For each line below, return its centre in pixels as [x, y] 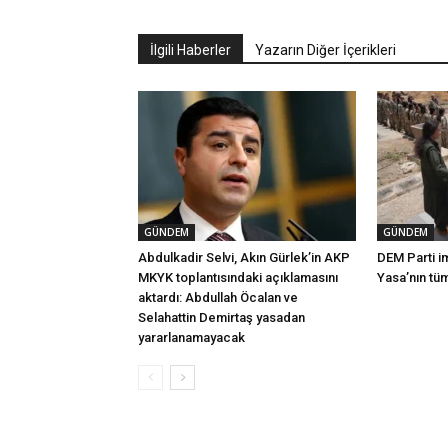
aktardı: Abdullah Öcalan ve [218, 297]
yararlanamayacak [191, 337]
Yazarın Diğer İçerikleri [325, 50]
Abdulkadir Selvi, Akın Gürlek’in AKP [244, 257]
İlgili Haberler [190, 50]
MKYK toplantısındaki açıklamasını [238, 277]
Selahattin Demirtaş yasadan [221, 317]
